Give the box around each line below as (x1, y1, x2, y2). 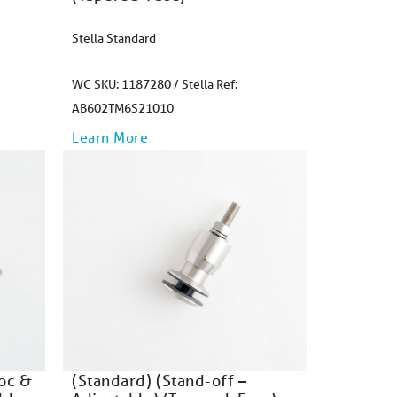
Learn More (72, 128, 149, 146)
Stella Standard (72, 30, 156, 46)
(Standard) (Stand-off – (72, 370, 247, 390)
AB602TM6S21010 (72, 100, 174, 116)
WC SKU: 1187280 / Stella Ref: (72, 76, 237, 92)
